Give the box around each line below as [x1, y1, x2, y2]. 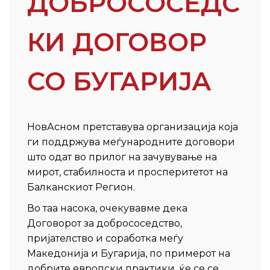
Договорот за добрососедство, [27, 218, 182, 229]
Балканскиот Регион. [27, 181, 135, 193]
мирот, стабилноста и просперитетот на [27, 166, 228, 178]
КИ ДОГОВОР [27, 27, 207, 58]
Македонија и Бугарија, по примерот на [27, 248, 230, 259]
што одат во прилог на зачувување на [27, 151, 217, 163]
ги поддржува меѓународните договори [27, 136, 235, 148]
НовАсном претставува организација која [27, 121, 238, 133]
